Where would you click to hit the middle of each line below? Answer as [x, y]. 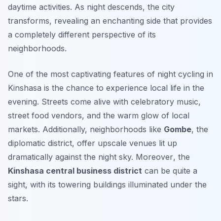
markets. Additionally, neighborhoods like [86, 129]
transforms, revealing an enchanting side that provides [110, 21]
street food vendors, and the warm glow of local [99, 116]
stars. [18, 199]
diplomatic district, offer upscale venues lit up [92, 143]
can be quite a [170, 171]
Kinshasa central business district [75, 171]
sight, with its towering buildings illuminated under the [107, 185]
